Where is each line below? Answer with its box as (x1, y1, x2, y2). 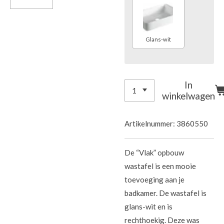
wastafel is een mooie (124, 161, 196, 171)
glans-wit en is (124, 202, 172, 211)
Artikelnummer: (124, 119, 175, 128)
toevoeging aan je (124, 175, 184, 184)
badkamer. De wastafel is (124, 188, 206, 198)
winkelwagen (162, 89, 215, 101)
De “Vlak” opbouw (124, 148, 184, 157)
